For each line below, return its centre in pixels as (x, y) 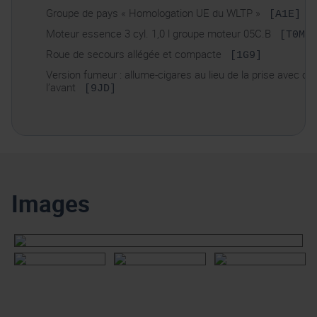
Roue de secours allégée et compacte (135, 54)
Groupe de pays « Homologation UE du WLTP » (155, 13)
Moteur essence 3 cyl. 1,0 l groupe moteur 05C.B (160, 34)
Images (51, 204)
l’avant (62, 87)
